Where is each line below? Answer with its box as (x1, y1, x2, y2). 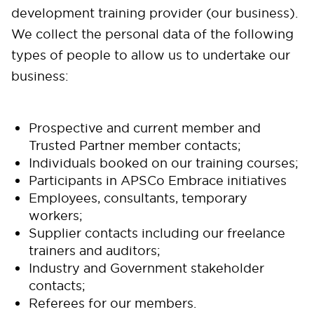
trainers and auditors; (29, 243, 161, 259)
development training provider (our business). (11, 5, 298, 21)
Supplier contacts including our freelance (29, 225, 285, 241)
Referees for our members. (29, 295, 196, 311)
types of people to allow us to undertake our (11, 47, 290, 63)
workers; (29, 207, 83, 224)
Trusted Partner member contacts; (29, 137, 241, 153)
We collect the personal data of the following (11, 26, 294, 42)
